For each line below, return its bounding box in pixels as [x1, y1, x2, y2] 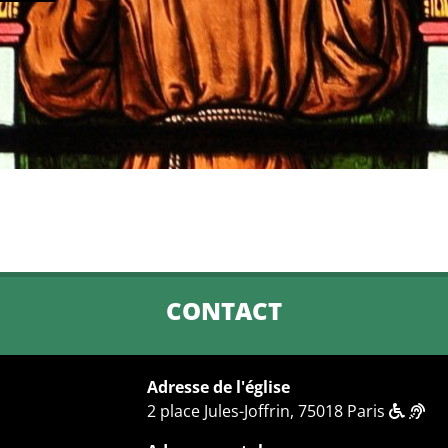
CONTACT [166, 294, 282, 327]
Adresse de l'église [147, 376, 291, 398]
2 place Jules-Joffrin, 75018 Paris [147, 400, 390, 422]
